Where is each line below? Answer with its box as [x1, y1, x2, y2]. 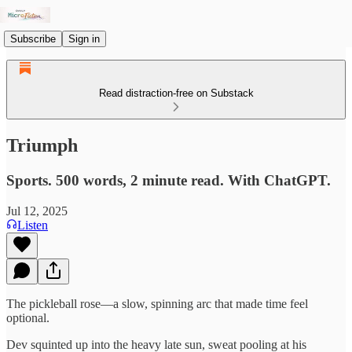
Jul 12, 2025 [6, 203, 68, 218]
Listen [17, 218, 48, 232]
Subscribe [10, 32, 56, 45]
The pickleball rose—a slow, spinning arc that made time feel [6, 296, 308, 310]
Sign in [68, 32, 100, 45]
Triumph [6, 134, 78, 156]
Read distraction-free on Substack [98, 87, 254, 99]
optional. [6, 310, 49, 324]
